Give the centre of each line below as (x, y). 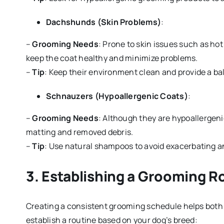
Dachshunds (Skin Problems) (103, 22)
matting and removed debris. (79, 132)
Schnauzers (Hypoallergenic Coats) (117, 96)
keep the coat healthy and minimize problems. (112, 58)
